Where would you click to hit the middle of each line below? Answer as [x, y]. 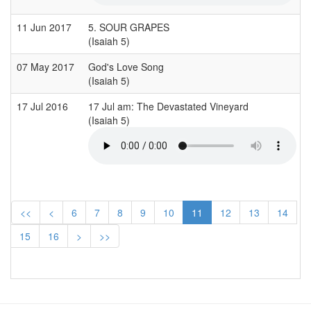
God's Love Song [126, 66]
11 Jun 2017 [45, 27]
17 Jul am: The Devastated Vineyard [168, 106]
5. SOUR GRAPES [129, 27]
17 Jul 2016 [44, 106]
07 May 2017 [47, 66]
